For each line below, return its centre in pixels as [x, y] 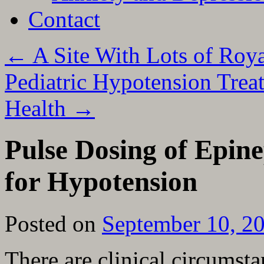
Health [38, 108]
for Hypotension [101, 182]
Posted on [50, 223]
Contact [64, 19]
